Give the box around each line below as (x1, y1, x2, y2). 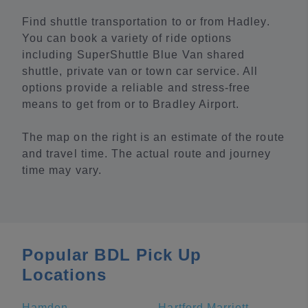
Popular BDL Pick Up (22, 245, 202, 264)
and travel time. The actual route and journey (22, 148, 272, 159)
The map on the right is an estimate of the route (22, 131, 285, 143)
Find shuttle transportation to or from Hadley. (22, 16, 270, 27)
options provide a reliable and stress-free (22, 82, 251, 93)
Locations (22, 265, 107, 284)
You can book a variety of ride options (22, 32, 232, 44)
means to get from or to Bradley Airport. (22, 98, 240, 110)
